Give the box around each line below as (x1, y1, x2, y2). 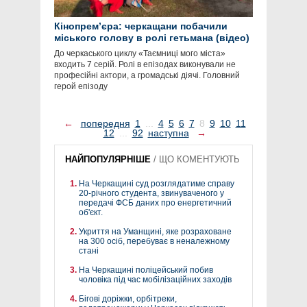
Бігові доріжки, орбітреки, (79, 294, 177, 304)
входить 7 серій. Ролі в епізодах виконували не (54, 60, 236, 70)
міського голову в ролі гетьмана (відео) (54, 32, 249, 44)
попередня (80, 118, 130, 130)
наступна (147, 127, 189, 139)
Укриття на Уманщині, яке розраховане (79, 227, 232, 237)
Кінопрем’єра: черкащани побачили (54, 21, 228, 32)
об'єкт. (79, 208, 103, 218)
